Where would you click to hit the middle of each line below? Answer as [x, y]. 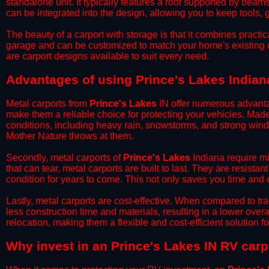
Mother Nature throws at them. [70, 136]
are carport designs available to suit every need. [107, 56]
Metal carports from [48, 104]
